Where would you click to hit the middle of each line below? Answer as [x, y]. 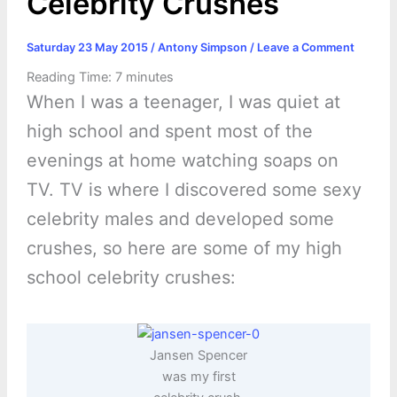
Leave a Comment [305, 47]
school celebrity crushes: [131, 278]
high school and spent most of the [169, 132]
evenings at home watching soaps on [182, 161]
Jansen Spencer [198, 356]
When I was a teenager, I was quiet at [183, 102]
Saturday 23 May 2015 [88, 47]
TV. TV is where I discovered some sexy [194, 190]
